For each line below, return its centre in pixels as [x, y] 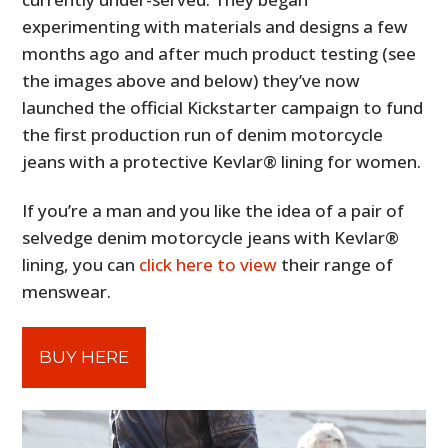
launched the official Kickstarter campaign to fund [223, 107]
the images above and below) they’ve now [191, 80]
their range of [335, 264]
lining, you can [81, 264]
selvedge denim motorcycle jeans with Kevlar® [211, 237]
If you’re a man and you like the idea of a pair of [213, 210]
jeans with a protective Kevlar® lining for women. [222, 161]
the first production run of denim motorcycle [203, 134]
